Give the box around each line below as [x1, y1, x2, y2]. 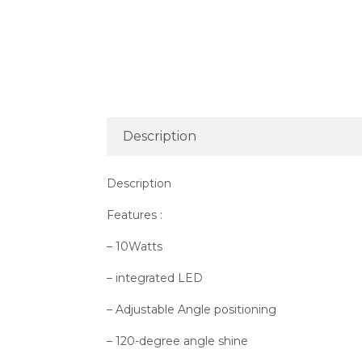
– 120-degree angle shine [107, 334, 248, 348]
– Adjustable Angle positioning [107, 302, 276, 317]
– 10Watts [107, 239, 162, 254]
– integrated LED [107, 271, 203, 285]
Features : [107, 208, 162, 222]
